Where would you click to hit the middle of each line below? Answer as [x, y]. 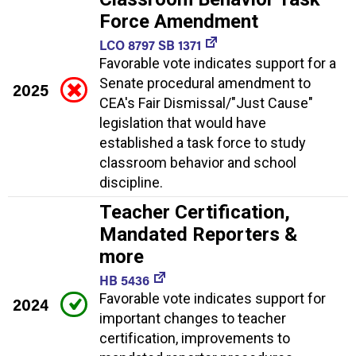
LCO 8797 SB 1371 [150, 44]
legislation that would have [183, 122]
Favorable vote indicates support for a [218, 63]
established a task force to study [203, 142]
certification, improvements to [195, 338]
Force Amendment [179, 21]
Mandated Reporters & [198, 234]
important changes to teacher [193, 318]
